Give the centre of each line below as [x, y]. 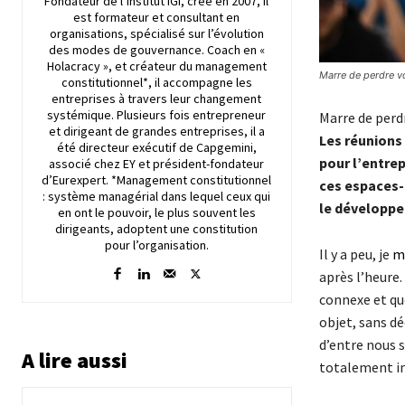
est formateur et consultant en [157, 17]
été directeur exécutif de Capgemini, [156, 147]
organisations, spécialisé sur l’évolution [156, 33]
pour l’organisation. [156, 245]
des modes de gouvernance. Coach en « [156, 49]
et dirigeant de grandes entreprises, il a [156, 131]
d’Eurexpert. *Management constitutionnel [157, 179]
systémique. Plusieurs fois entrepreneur [157, 114]
